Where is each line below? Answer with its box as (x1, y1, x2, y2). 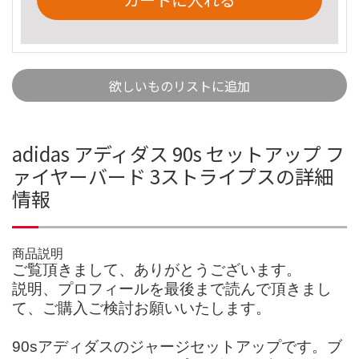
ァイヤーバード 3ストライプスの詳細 (12, 161, 333, 190)
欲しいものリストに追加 (109, 75, 250, 95)
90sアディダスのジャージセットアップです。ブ (12, 337, 342, 355)
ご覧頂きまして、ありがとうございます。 (12, 260, 301, 278)
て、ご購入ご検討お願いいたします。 (12, 299, 271, 317)
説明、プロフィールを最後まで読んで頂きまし (12, 280, 332, 297)
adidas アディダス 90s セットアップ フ (12, 139, 345, 167)
